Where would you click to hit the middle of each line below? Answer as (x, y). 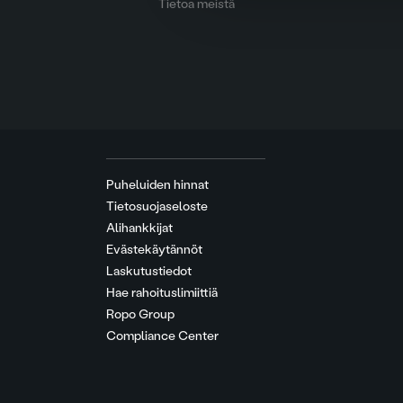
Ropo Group (140, 315)
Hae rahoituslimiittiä (162, 293)
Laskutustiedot (149, 272)
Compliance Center (162, 336)
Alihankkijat (139, 228)
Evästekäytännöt (154, 250)
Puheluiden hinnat (157, 185)
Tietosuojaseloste (157, 207)
